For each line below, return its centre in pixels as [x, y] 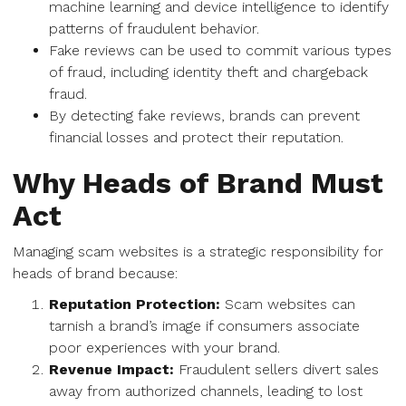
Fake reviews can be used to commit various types [220, 50]
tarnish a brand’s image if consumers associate [204, 326]
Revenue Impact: [111, 369]
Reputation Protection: [135, 304]
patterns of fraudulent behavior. [154, 29]
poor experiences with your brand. [164, 348]
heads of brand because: [95, 273]
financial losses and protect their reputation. [196, 137]
